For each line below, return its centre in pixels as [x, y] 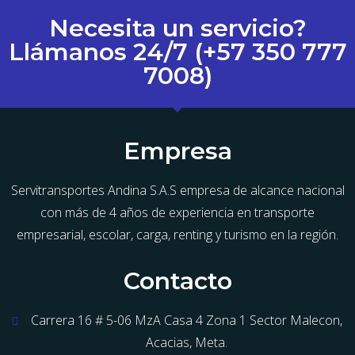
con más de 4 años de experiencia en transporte [177, 213]
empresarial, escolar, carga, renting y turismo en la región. [177, 235]
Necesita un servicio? [177, 29]
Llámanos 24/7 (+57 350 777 [177, 52]
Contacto [177, 281]
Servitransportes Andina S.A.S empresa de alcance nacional [177, 191]
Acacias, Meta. [186, 343]
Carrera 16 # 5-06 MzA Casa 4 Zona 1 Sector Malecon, [186, 321]
